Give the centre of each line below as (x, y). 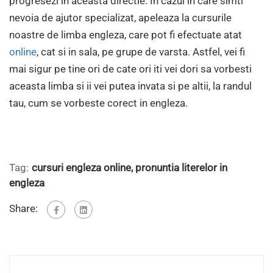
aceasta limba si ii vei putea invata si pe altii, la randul (130, 86)
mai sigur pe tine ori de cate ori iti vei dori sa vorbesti (130, 69)
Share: (23, 209)
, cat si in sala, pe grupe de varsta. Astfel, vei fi (141, 52)
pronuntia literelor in (181, 168)
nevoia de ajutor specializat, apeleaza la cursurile (120, 18)
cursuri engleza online (81, 168)
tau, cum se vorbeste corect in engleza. (98, 103)
